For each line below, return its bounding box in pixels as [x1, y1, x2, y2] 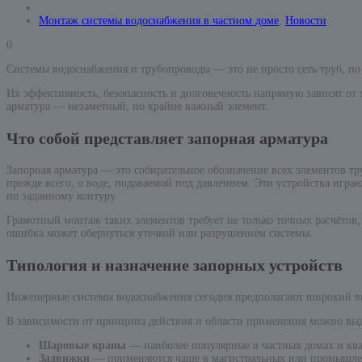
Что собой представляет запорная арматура [6, 129, 328, 148]
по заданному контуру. [6, 190, 118, 203]
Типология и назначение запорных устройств [6, 256, 343, 275]
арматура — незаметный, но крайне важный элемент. [6, 100, 268, 113]
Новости [285, 15, 326, 27]
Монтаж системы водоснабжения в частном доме [39, 15, 279, 27]
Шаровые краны [39, 339, 126, 352]
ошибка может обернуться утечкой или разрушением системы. [6, 227, 313, 240]
